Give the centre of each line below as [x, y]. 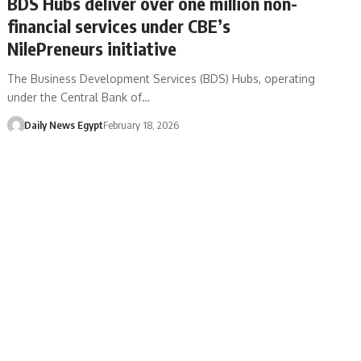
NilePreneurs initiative [92, 48]
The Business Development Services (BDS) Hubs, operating [162, 78]
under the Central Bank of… [79, 97]
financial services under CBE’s [119, 25]
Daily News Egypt [63, 124]
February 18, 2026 [141, 124]
